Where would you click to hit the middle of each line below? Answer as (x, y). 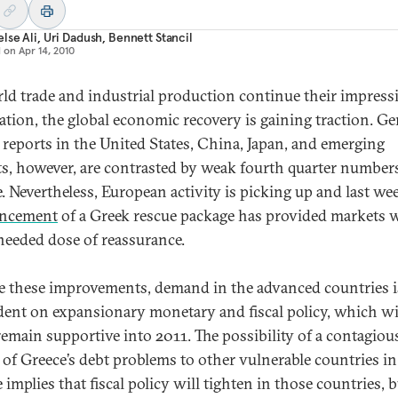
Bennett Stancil (151, 37)
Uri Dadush (73, 37)
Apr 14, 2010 (47, 50)
